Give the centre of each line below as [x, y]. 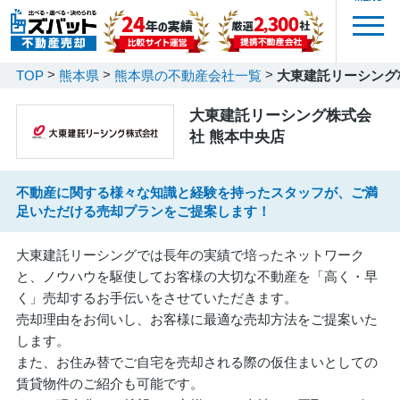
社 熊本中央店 [237, 137]
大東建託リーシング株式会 [280, 116]
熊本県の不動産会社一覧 [187, 76]
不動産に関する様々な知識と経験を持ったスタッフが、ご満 [196, 192]
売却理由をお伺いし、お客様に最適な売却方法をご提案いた [196, 319]
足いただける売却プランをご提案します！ [143, 211]
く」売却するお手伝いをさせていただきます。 [156, 297]
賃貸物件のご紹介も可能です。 [109, 383]
